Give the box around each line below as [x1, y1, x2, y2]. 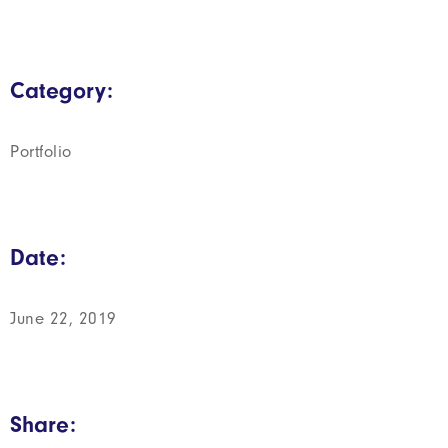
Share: [10, 411, 76, 438]
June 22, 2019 [10, 309, 117, 328]
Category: [10, 77, 113, 104]
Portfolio [10, 142, 72, 161]
